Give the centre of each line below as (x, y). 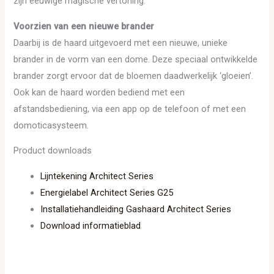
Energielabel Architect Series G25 (107, 193)
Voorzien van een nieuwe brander (84, 26)
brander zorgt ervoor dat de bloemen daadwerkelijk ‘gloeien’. (134, 76)
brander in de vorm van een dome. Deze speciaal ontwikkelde (136, 59)
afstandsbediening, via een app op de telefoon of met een (130, 109)
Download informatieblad (91, 226)
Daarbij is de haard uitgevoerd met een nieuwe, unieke (121, 43)
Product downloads (53, 151)
